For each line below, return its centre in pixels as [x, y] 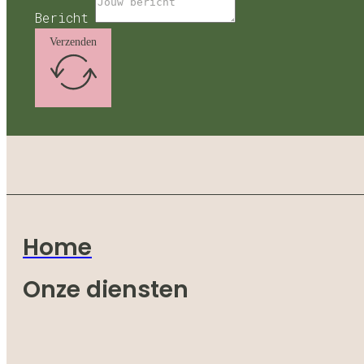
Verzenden [73, 42]
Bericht [62, 17]
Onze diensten [106, 289]
